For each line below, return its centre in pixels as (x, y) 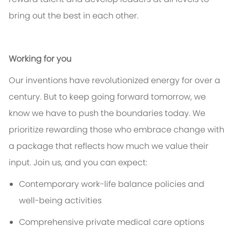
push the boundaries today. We (142, 113)
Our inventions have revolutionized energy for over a (114, 81)
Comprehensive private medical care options (111, 222)
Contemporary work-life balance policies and (111, 184)
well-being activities (60, 201)
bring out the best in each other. (73, 16)
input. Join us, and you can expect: (78, 163)
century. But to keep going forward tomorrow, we (107, 97)
